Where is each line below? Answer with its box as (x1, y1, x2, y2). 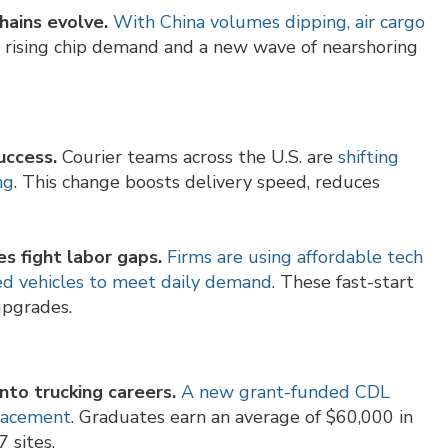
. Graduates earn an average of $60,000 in (71, 405, 413, 430)
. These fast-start (272, 270, 414, 295)
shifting (338, 145, 399, 170)
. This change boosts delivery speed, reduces (14, 170, 380, 195)
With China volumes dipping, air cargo (113, 10, 425, 35)
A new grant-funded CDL (181, 380, 390, 405)
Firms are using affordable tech (167, 245, 423, 270)
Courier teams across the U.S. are (57, 145, 338, 170)
